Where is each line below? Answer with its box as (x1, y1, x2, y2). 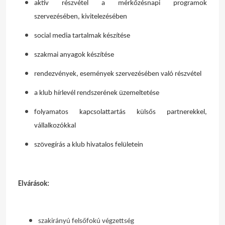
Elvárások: (18, 180, 49, 188)
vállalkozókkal (34, 122, 76, 130)
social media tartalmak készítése (34, 32, 130, 40)
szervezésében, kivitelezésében (34, 13, 127, 21)
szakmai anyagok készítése (34, 51, 114, 59)
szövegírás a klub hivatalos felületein (34, 141, 143, 149)
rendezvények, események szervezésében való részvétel (34, 70, 201, 78)
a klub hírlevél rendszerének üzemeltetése (34, 89, 159, 97)
